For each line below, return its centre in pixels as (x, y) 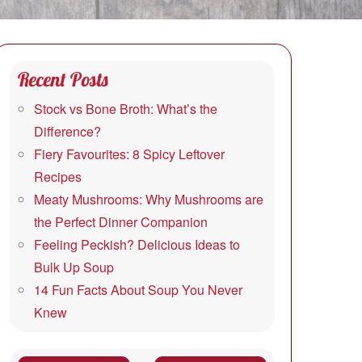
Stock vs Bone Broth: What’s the (126, 109)
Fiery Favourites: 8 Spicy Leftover (129, 154)
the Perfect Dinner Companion (121, 222)
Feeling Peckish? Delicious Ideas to (137, 244)
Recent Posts (63, 79)
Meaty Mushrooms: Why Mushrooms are (149, 199)
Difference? (67, 131)
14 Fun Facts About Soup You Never (138, 290)
